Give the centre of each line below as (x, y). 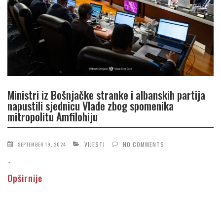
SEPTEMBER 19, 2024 (42, 144)
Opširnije (25, 178)
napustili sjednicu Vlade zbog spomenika (91, 106)
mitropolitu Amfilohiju (53, 117)
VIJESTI (95, 144)
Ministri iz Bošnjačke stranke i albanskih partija (106, 95)
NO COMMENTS (144, 144)
